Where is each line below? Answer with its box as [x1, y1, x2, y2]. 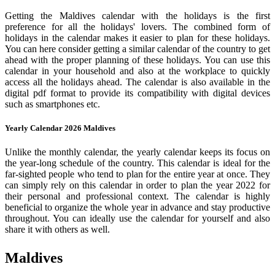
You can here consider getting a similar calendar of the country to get [5, 43, 270, 54]
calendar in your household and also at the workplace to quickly [5, 65, 270, 76]
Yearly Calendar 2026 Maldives [5, 123, 115, 133]
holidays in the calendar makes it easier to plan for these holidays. [5, 32, 270, 43]
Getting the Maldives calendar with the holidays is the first [5, 10, 270, 21]
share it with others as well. [5, 224, 110, 235]
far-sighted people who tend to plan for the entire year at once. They [5, 169, 270, 180]
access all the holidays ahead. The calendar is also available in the [5, 76, 270, 87]
